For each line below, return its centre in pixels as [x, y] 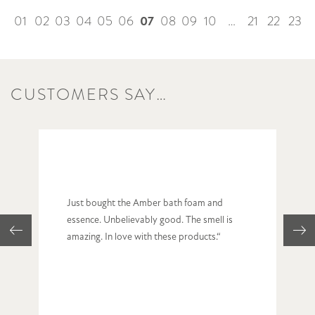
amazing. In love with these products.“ [144, 237]
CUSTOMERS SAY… [89, 94]
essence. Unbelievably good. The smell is [150, 220]
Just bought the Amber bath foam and [145, 203]
